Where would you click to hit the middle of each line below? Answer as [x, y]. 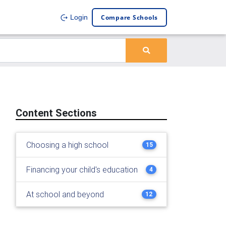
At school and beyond [65, 194]
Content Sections [56, 113]
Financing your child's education [82, 169]
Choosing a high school [67, 145]
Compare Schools [129, 17]
